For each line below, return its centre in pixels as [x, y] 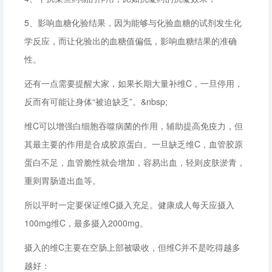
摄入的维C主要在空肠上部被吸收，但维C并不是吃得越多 [132, 247]
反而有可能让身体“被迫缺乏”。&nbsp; [96, 101]
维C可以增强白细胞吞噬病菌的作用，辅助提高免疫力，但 [134, 126]
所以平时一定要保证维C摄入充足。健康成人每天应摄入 [129, 205]
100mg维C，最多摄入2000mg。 [86, 223]
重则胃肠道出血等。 [63, 180]
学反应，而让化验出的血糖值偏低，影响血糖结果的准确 [131, 41]
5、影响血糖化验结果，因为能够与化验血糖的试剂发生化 [133, 22]
